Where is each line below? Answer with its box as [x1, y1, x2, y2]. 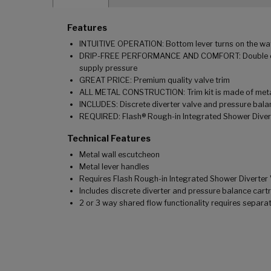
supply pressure [79, 64, 137, 73]
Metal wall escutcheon [79, 150, 160, 160]
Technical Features [67, 133, 151, 144]
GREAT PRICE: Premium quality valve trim [79, 76, 230, 85]
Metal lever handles [79, 162, 149, 172]
